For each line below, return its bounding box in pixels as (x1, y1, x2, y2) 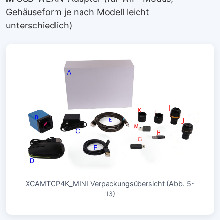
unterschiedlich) (6, 20, 73, 30)
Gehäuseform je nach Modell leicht (6, 6, 149, 17)
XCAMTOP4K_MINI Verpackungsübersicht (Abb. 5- (26, 179, 194, 188)
